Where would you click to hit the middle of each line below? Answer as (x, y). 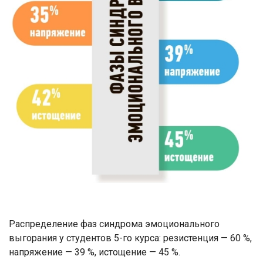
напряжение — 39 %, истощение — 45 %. (95, 252)
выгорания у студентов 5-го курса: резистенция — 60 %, (130, 238)
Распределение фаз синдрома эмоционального (114, 224)
